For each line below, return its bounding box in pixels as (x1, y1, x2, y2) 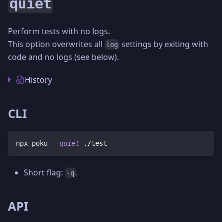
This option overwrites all (8, 38, 105, 50)
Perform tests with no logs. (8, 25, 110, 37)
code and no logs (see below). (8, 52, 119, 62)
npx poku (16, 139, 52, 147)
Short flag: (24, 167, 65, 178)
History (25, 74, 52, 85)
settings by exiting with (119, 38, 209, 50)
